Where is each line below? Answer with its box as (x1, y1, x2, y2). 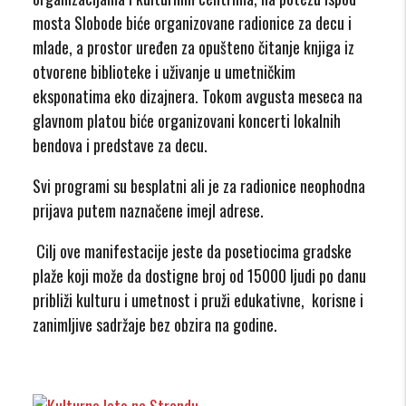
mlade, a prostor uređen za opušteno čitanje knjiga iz (33, 34, 355, 59)
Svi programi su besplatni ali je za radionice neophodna (33, 173, 366, 198)
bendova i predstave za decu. (33, 132, 212, 157)
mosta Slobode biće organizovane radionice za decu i (33, 10, 353, 34)
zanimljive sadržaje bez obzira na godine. (33, 312, 278, 336)
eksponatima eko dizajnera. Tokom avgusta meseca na (33, 83, 363, 108)
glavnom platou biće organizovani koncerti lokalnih (33, 108, 342, 132)
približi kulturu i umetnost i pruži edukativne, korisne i (33, 287, 364, 312)
